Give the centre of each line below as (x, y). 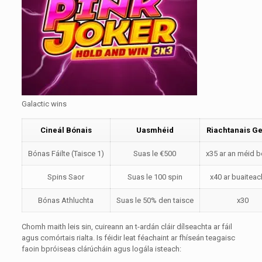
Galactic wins (44, 104)
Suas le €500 (155, 154)
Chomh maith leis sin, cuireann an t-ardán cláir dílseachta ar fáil (127, 227)
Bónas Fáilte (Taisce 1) (66, 154)
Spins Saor (66, 177)
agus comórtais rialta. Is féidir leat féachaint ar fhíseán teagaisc (128, 238)
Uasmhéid (155, 130)
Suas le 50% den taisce (155, 200)
